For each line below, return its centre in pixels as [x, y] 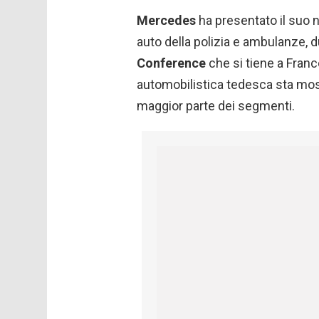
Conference [171, 63]
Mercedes [166, 21]
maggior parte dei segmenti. [216, 106]
